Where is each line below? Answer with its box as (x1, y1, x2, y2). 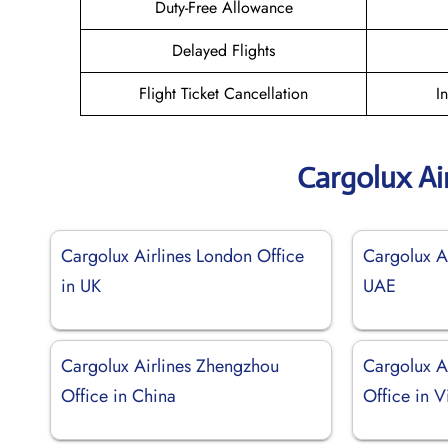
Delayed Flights (172, 38, 275, 62)
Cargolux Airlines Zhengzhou (61, 352, 279, 379)
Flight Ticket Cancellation (139, 81, 308, 105)
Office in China (61, 382, 176, 409)
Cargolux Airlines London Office (61, 242, 304, 269)
